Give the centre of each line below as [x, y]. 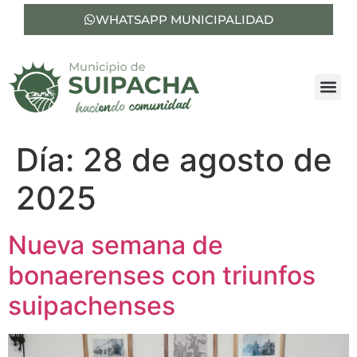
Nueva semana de [116, 245]
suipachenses [92, 306]
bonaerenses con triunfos [162, 275]
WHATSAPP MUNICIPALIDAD [184, 20]
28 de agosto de [208, 160]
